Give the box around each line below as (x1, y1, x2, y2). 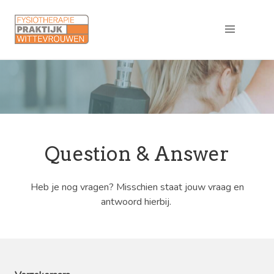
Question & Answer (45, 142, 229, 166)
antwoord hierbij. (100, 195, 174, 209)
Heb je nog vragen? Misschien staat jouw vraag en (30, 180, 244, 194)
